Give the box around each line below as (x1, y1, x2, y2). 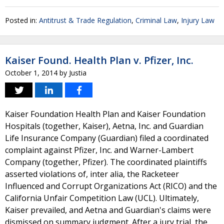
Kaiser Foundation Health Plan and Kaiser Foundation (5, 108, 205, 119)
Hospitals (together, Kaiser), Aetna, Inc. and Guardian (5, 120, 203, 131)
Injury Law (181, 15, 214, 25)
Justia (69, 68, 86, 77)
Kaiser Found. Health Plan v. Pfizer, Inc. (5, 53, 193, 67)
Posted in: (5, 15, 39, 25)
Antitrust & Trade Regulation (39, 15, 131, 25)
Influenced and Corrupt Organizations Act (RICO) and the (5, 180, 217, 191)
